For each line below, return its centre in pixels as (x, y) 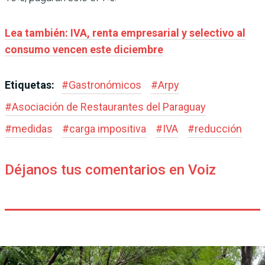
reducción (218, 128)
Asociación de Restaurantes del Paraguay (109, 106)
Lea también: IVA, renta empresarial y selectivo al (125, 33)
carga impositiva (108, 128)
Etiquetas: (31, 85)
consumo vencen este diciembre (84, 49)
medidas (32, 128)
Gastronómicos (105, 85)
